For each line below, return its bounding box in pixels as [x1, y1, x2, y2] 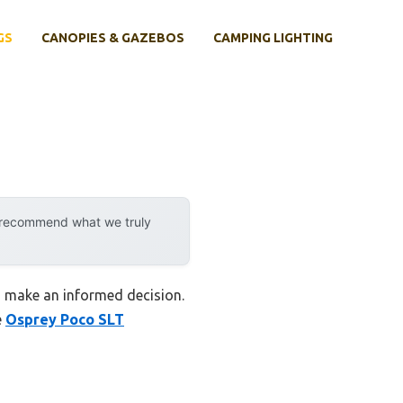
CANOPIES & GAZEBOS [41, 30, 184, 45]
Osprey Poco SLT [5, 311, 124, 328]
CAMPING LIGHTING [213, 30, 333, 45]
